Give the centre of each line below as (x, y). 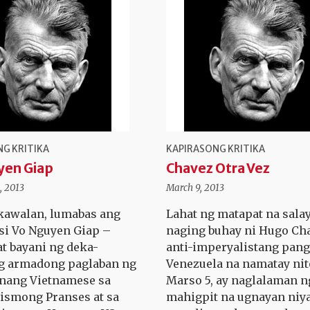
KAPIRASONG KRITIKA (216, 149)
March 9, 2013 (195, 188)
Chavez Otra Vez (218, 168)
